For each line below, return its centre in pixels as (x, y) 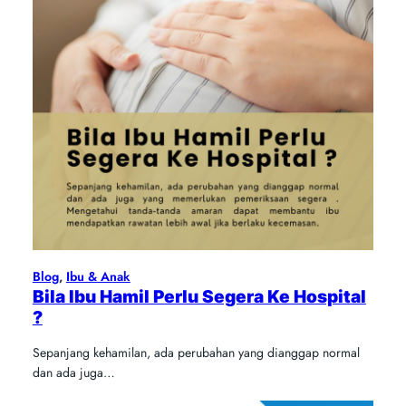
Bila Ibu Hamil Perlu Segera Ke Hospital (199, 297)
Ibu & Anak (98, 277)
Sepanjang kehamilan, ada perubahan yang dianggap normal (196, 353)
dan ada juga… (73, 373)
